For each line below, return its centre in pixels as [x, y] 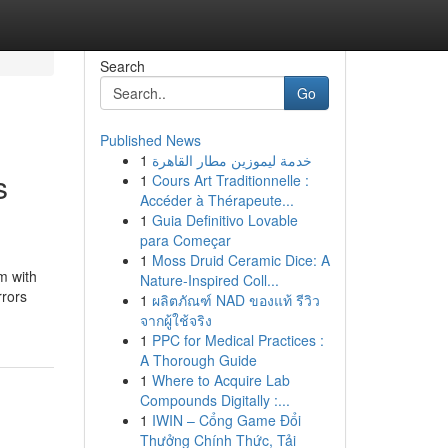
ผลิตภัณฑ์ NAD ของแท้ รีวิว [235, 300]
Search [122, 66]
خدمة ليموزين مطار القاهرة [231, 160]
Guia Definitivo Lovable [224, 220]
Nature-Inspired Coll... [209, 280]
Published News [150, 140]
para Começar [185, 240]
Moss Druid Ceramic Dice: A [240, 260]
